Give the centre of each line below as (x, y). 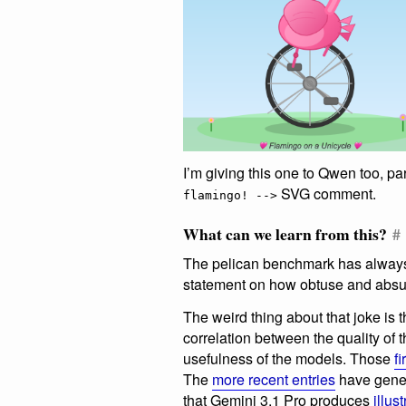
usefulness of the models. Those (289, 359)
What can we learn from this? (285, 234)
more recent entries (274, 380)
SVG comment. (327, 194)
